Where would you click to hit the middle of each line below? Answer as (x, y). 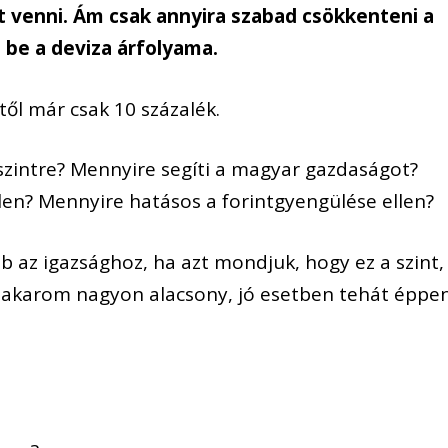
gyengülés (320, 201)
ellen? (406, 201)
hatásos (165, 201)
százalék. (178, 108)
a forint (238, 201)
